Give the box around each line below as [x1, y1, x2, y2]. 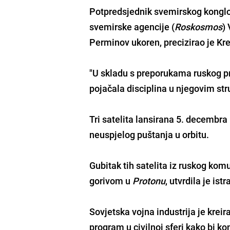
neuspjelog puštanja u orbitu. [89, 128, 209, 141]
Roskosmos [175, 20, 223, 33]
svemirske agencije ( [89, 20, 175, 33]
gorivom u [89, 174, 133, 187]
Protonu [132, 174, 166, 187]
